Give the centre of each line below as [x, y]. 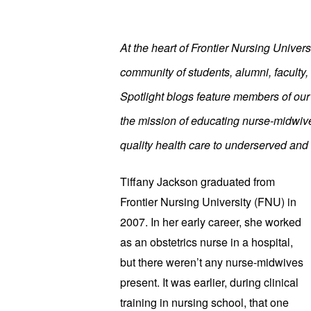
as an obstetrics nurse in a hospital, [206, 242]
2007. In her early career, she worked [210, 222]
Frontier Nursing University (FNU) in [208, 202]
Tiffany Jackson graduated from [197, 182]
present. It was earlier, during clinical [209, 282]
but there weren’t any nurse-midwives [211, 262]
